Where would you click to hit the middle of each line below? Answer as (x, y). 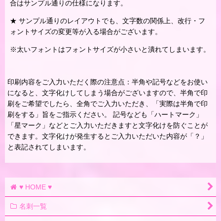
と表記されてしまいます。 (49, 147)
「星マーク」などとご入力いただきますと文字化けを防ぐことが (108, 126)
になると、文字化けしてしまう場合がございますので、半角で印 (108, 93)
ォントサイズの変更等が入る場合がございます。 (86, 32)
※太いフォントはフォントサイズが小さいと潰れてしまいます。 (110, 50)
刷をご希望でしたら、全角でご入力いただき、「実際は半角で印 (108, 104)
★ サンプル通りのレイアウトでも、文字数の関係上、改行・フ (108, 21)
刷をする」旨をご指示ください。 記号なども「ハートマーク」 (105, 115)
